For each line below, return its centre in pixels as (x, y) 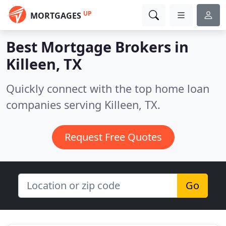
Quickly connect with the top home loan (108, 89)
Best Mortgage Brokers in (97, 47)
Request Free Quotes (113, 137)
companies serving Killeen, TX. (83, 105)
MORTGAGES (56, 16)
